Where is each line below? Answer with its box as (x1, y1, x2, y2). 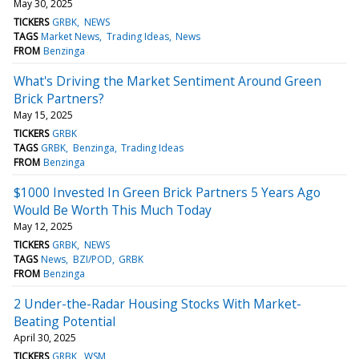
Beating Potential (14, 312, 115, 330)
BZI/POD (72, 252, 112, 266)
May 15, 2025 (14, 107, 73, 122)
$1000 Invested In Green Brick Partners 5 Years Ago (14, 183, 321, 201)
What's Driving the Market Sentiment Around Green (14, 71, 321, 90)
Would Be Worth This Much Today (14, 200, 212, 219)
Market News (41, 29, 100, 43)
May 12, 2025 (14, 219, 73, 233)
